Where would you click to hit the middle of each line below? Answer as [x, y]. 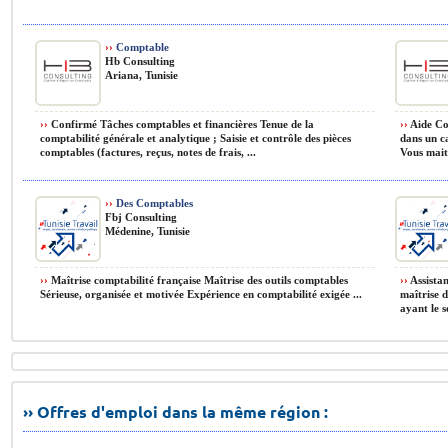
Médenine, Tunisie [147, 231]
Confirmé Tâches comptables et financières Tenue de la [181, 124]
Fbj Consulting [141, 217]
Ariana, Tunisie [141, 75]
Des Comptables [153, 203]
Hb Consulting [140, 61]
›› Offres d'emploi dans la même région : [175, 411]
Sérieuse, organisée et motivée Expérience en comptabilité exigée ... [201, 294]
